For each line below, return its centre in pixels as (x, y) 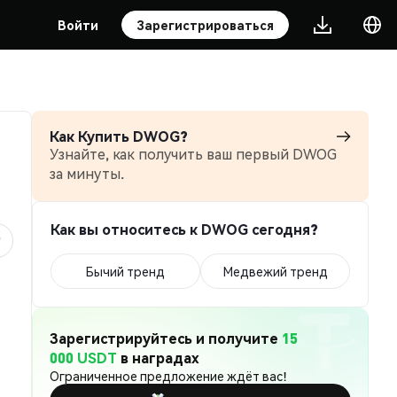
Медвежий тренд (275, 271)
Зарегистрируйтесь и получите (166, 338)
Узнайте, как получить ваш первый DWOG (193, 154)
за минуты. (87, 173)
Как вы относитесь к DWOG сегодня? (184, 229)
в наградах (158, 358)
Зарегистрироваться (205, 25)
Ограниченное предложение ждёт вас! (168, 376)
